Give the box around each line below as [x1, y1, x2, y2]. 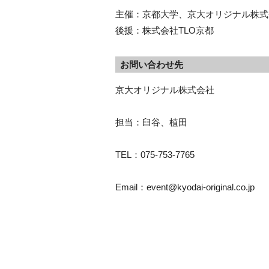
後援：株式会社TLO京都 [115, 25, 214, 35]
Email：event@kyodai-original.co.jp [115, 182, 255, 192]
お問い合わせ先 [119, 59, 183, 70]
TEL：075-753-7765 [115, 150, 195, 160]
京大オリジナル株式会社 [115, 85, 214, 95]
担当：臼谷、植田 [115, 117, 187, 127]
